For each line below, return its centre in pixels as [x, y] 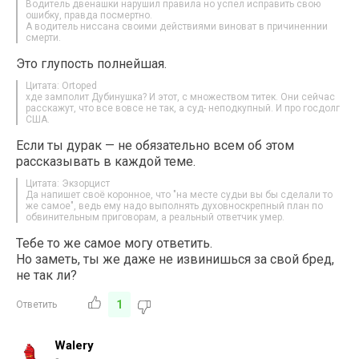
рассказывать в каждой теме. [106, 161]
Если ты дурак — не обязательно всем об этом [155, 145]
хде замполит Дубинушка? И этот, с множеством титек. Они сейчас [181, 97]
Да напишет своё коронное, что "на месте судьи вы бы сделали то [179, 194]
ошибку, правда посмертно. [89, 15]
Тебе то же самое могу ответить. [115, 243]
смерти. [44, 37]
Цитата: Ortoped [62, 85]
